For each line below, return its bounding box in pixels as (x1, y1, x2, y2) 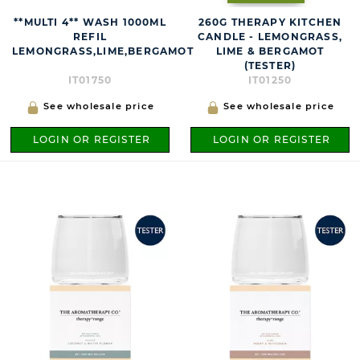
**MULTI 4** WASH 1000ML (14, 16, 166, 29)
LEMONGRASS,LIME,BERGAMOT (12, 45, 194, 58)
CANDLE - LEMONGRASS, (198, 31, 342, 43)
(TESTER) (243, 59, 297, 72)
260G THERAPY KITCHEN (198, 16, 342, 29)
